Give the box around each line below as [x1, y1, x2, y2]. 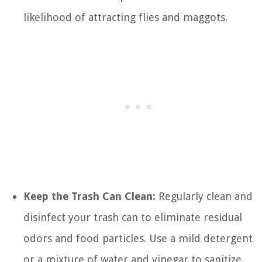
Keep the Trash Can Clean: [23, 190, 156, 203]
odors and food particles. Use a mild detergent [23, 232, 253, 245]
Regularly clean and [156, 190, 253, 203]
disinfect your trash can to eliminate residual [23, 211, 242, 224]
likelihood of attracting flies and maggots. [23, 11, 227, 24]
